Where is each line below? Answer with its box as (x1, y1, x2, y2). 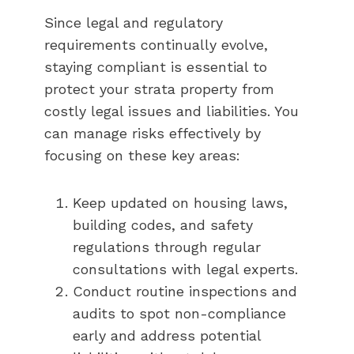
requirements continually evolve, (44, 36, 268, 53)
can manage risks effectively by (44, 124, 261, 141)
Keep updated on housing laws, (73, 194, 288, 211)
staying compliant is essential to (44, 58, 267, 75)
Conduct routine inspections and (73, 282, 297, 299)
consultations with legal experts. (73, 260, 298, 277)
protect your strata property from (44, 80, 274, 97)
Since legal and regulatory (44, 13, 223, 31)
